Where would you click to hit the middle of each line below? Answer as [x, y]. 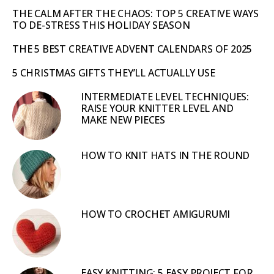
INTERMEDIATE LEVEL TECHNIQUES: [165, 96]
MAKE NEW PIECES [123, 120]
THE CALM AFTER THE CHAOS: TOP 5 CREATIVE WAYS [135, 13]
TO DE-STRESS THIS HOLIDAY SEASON [101, 25]
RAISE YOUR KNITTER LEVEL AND [157, 108]
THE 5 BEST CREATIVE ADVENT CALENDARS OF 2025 [132, 49]
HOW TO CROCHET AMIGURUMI [156, 214]
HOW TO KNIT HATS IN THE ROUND [165, 155]
